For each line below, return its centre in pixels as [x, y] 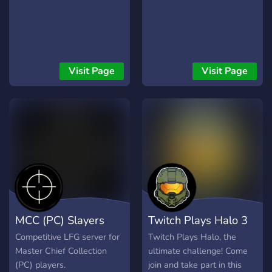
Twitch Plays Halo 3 [198, 220]
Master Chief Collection [61, 251]
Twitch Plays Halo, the [192, 237]
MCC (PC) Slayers [60, 220]
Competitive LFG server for [67, 237]
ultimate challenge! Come [198, 251]
